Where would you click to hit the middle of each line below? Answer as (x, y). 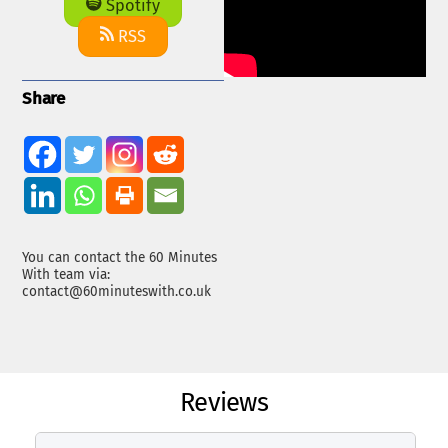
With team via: (66, 275)
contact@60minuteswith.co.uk (117, 292)
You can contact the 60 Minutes (120, 258)
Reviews (224, 403)
